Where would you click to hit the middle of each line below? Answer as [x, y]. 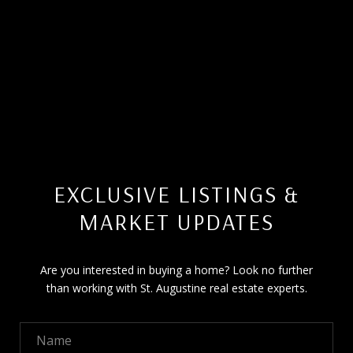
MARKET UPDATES [176, 222]
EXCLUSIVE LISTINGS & [176, 194]
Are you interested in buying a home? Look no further [176, 270]
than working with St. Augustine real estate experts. [176, 288]
